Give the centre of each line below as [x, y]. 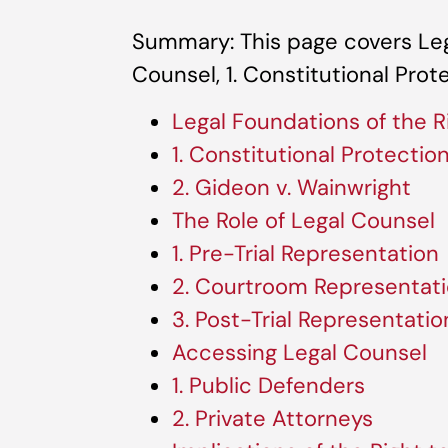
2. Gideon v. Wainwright [291, 188]
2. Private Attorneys [272, 419]
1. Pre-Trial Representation [305, 254]
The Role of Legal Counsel [303, 221]
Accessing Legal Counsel [299, 353]
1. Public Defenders [268, 386]
